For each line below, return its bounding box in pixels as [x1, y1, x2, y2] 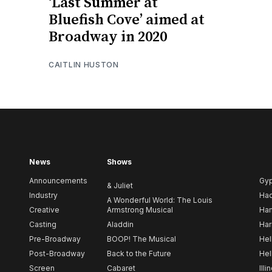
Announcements [29, 176, 87, 186]
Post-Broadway [29, 249, 85, 259]
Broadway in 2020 [49, 27, 167, 46]
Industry [29, 191, 58, 200]
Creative [29, 205, 59, 215]
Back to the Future [107, 249, 171, 259]
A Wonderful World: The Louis [107, 195, 212, 205]
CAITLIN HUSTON [49, 59, 119, 69]
